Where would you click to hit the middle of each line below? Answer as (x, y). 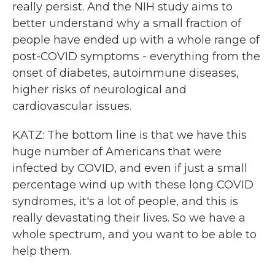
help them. (42, 251)
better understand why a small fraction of (127, 23)
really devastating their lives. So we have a (129, 218)
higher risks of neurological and (99, 90)
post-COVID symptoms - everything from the (136, 56)
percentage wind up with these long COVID (133, 185)
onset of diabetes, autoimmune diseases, (126, 73)
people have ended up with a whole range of (136, 40)
